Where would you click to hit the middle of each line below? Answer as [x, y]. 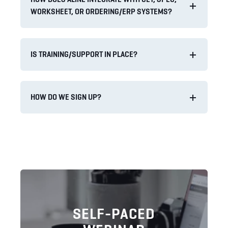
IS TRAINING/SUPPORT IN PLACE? [84, 54]
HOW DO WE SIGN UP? [66, 97]
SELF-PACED [114, 214]
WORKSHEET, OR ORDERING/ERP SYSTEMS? [101, 11]
